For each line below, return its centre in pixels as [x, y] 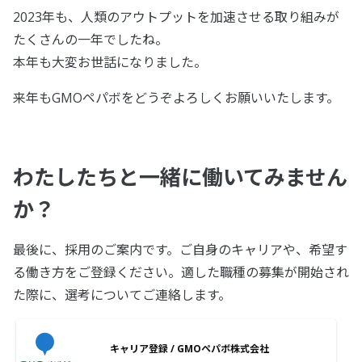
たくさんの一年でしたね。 [90, 40]
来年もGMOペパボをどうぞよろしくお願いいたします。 [176, 98]
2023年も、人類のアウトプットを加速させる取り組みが [176, 17]
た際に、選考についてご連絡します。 [122, 295]
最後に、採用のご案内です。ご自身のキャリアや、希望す [180, 250]
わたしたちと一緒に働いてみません [180, 177]
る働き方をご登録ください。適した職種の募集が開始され [181, 273]
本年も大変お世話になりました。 [110, 63]
